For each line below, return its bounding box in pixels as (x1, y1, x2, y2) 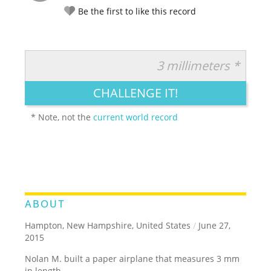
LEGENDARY (67, 75, 108, 84)
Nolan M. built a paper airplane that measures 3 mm (25, 252, 240, 264)
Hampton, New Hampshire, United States (25, 219, 191, 231)
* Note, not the (31, 111, 94, 123)
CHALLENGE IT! (93, 84, 178, 101)
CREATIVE (184, 75, 217, 84)
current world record (93, 111, 178, 123)
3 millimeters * (156, 57, 240, 74)
